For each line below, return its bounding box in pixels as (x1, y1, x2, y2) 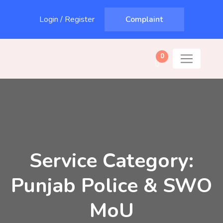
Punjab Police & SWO (11, 172, 212, 199)
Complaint (125, 14, 163, 25)
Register (64, 14, 95, 25)
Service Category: (29, 147, 194, 174)
